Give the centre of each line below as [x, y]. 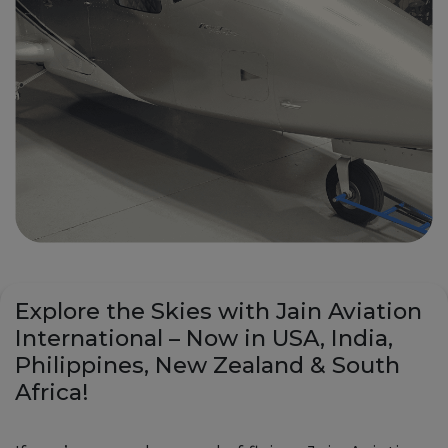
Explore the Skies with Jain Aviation [218, 310]
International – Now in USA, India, [204, 337]
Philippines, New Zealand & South [207, 364]
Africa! [51, 391]
